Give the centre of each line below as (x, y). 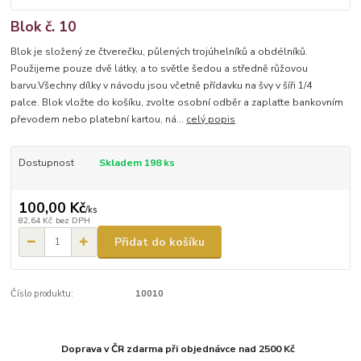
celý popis (211, 119)
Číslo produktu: (42, 294)
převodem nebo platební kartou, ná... (99, 119)
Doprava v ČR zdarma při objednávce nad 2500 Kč (178, 349)
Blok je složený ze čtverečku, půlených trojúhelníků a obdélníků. (160, 51)
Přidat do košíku (160, 242)
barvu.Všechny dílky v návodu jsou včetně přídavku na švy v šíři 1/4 (162, 85)
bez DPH (73, 221)
